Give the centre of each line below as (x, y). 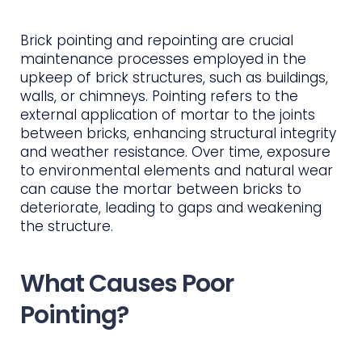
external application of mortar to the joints (168, 114)
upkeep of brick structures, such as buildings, (174, 77)
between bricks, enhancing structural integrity (178, 133)
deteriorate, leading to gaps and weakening (171, 207)
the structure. (67, 226)
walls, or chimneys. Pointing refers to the (159, 96)
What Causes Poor (127, 283)
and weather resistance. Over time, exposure (175, 152)
